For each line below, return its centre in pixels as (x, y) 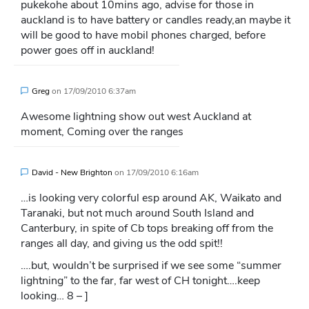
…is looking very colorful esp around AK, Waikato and (151, 198)
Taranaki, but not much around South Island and (137, 213)
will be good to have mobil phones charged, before (143, 35)
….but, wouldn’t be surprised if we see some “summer (151, 265)
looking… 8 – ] (54, 296)
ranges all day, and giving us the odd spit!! (122, 243)
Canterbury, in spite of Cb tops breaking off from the (147, 228)
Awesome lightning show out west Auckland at (136, 116)
